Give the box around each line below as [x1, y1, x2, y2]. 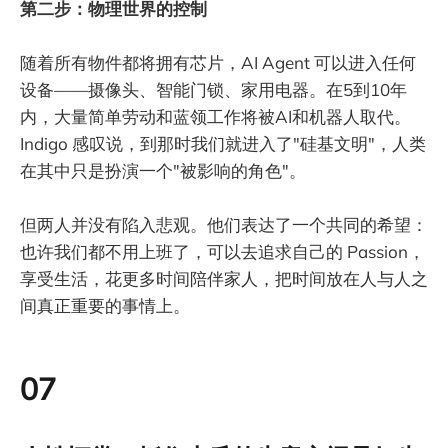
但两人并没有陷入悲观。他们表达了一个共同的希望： [20, 214, 428, 236]
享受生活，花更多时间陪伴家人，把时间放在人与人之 [20, 268, 428, 290]
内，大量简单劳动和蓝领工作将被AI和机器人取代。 [20, 105, 411, 127]
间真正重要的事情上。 [20, 295, 190, 317]
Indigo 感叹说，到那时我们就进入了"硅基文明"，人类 [20, 132, 426, 154]
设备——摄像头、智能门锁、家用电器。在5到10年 [20, 78, 407, 100]
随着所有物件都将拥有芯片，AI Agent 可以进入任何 [20, 51, 416, 73]
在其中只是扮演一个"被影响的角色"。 [20, 159, 306, 181]
